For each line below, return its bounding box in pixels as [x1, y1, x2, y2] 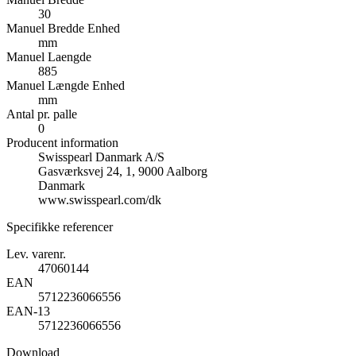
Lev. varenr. [6, 247, 66, 261]
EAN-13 [6, 304, 50, 319]
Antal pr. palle [6, 107, 77, 122]
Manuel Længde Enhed [6, 79, 125, 93]
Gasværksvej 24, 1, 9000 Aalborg [38, 164, 207, 179]
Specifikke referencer [6, 220, 113, 234]
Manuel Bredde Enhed [6, 21, 120, 36]
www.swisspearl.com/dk [38, 193, 161, 207]
